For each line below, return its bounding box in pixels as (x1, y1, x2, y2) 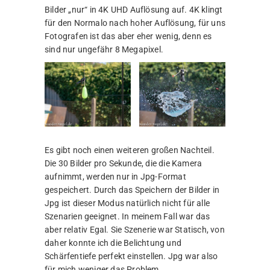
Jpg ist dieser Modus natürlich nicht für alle (45, 198, 210, 209)
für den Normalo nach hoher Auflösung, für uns (45, 18, 225, 28)
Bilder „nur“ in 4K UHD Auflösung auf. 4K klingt (45, 5, 223, 14)
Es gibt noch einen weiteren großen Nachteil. (45, 145, 215, 155)
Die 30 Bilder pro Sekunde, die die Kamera (45, 159, 202, 169)
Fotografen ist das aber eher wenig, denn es (45, 31, 212, 41)
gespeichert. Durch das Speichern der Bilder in (45, 185, 220, 195)
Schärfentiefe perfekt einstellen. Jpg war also (45, 251, 218, 262)
